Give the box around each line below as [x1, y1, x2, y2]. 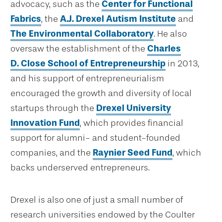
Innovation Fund [10, 117, 80, 129]
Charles [147, 43, 181, 55]
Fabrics [10, 13, 41, 25]
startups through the [10, 103, 96, 114]
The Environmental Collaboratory [10, 28, 154, 40]
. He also [154, 28, 187, 40]
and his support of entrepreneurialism [10, 73, 164, 84]
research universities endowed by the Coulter [10, 209, 195, 221]
